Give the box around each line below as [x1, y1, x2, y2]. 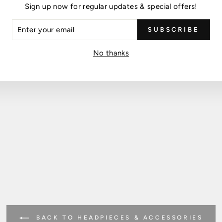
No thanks [93, 49, 129, 57]
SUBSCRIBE [147, 26, 200, 33]
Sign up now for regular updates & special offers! [25, 2, 197, 11]
